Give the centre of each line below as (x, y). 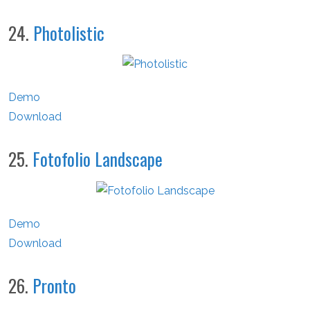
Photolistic (69, 33)
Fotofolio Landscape (98, 159)
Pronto (54, 286)
